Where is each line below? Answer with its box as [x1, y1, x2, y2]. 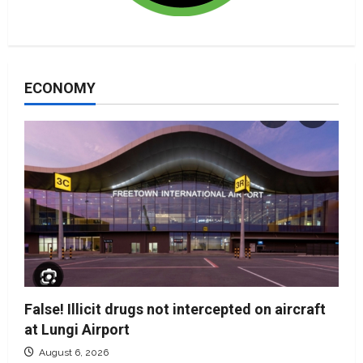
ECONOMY [24, 79, 96, 96]
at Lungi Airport [24, 320, 130, 338]
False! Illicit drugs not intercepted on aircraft [24, 300, 326, 318]
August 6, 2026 [36, 346, 109, 358]
